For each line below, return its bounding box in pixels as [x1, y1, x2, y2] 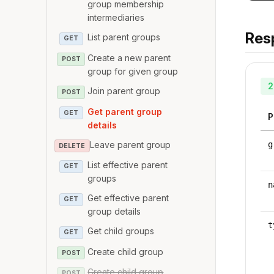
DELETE [59, 141, 86, 150]
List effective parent [87, 160, 168, 171]
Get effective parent [87, 193, 169, 204]
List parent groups [87, 32, 161, 43]
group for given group [87, 65, 179, 76]
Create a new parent [87, 52, 171, 63]
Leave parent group [89, 139, 171, 150]
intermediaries [87, 12, 145, 23]
